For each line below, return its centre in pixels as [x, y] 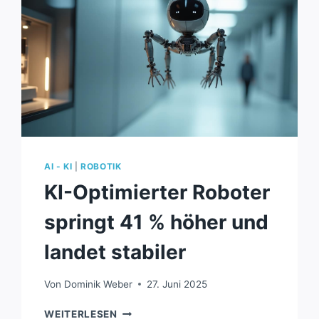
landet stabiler [115, 252]
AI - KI [58, 167]
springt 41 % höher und [157, 223]
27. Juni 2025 [177, 284]
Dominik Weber [98, 284]
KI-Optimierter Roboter [157, 193]
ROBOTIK [101, 167]
